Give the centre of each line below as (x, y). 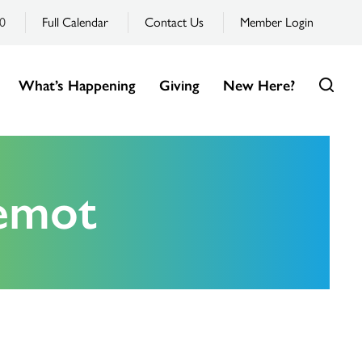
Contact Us (174, 22)
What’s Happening (76, 86)
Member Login (276, 22)
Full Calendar (75, 22)
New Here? (259, 86)
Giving (179, 86)
